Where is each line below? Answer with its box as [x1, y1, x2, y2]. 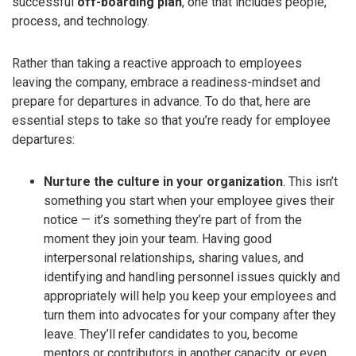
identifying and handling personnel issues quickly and [44, 269, 340, 284]
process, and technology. [12, 14, 149, 29]
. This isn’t [283, 173, 338, 189]
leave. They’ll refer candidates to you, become [44, 326, 298, 342]
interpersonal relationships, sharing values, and [44, 250, 304, 265]
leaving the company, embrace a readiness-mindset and [12, 74, 320, 90]
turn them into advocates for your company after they [44, 307, 336, 323]
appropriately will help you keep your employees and [44, 288, 336, 304]
